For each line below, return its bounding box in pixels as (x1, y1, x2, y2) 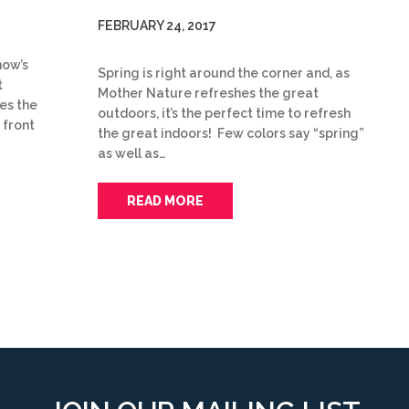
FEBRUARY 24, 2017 (98, 17, 216, 33)
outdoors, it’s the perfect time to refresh (98, 105, 351, 121)
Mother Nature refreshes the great (98, 85, 319, 100)
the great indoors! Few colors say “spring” (98, 125, 364, 141)
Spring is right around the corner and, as (98, 65, 350, 80)
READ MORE (127, 193, 204, 208)
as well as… (98, 145, 165, 161)
